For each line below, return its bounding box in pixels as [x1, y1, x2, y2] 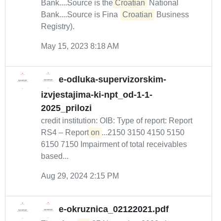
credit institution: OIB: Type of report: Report [41, 116, 192, 125]
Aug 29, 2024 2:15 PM [41, 172, 119, 180]
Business [154, 10, 189, 19]
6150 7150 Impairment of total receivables [41, 140, 187, 148]
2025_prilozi [41, 103, 92, 113]
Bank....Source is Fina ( [41, 10, 122, 19]
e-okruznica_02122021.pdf [59, 204, 169, 215]
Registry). [41, 22, 74, 31]
